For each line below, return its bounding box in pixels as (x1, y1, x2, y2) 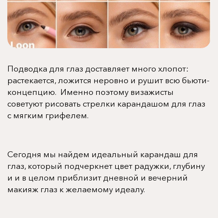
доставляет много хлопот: (83, 63, 188, 73)
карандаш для (140, 148, 198, 159)
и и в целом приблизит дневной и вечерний (7, 172, 188, 182)
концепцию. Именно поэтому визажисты (7, 86, 174, 97)
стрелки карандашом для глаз (83, 98, 205, 109)
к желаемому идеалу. (57, 183, 145, 194)
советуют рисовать (7, 98, 83, 109)
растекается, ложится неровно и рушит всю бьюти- (7, 74, 209, 85)
